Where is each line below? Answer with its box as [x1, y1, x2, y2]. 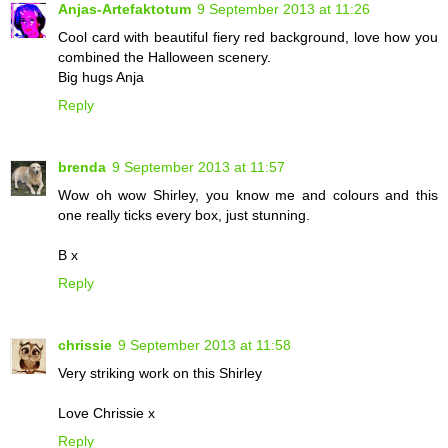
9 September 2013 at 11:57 [112, 158, 285, 175]
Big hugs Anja [58, 68, 144, 85]
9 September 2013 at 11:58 [118, 336, 291, 353]
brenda [58, 158, 106, 175]
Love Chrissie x [58, 404, 155, 421]
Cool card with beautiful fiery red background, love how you [58, 28, 438, 45]
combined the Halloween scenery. [58, 48, 271, 65]
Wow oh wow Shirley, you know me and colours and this [58, 186, 438, 203]
